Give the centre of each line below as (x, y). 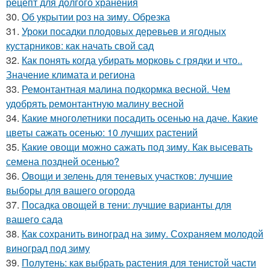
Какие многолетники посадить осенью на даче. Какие (140, 118)
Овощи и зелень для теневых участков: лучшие (127, 176)
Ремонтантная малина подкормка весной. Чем (126, 89)
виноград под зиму (48, 248)
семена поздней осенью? (63, 162)
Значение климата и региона (71, 75)
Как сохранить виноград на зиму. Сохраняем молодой (143, 234)
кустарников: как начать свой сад (80, 46)
